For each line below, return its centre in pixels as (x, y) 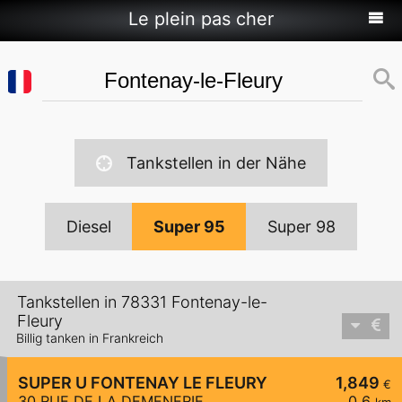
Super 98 (301, 227)
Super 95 (189, 227)
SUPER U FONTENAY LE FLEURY (143, 383)
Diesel (89, 227)
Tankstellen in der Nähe (216, 163)
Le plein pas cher (201, 19)
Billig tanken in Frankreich (90, 338)
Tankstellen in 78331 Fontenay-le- (142, 302)
